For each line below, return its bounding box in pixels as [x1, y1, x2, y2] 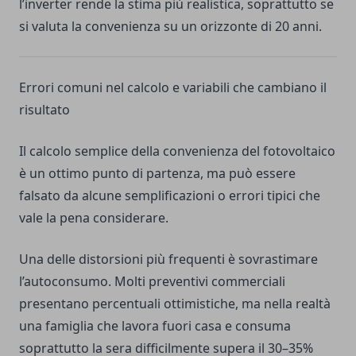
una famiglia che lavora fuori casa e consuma [19, 317, 291, 335]
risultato [19, 101, 70, 119]
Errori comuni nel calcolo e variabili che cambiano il [19, 79, 327, 97]
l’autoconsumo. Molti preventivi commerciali [19, 273, 285, 291]
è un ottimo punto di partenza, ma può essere [19, 164, 296, 183]
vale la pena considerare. [19, 209, 168, 227]
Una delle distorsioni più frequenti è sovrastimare [19, 250, 318, 269]
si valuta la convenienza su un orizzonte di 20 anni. [19, 17, 322, 36]
